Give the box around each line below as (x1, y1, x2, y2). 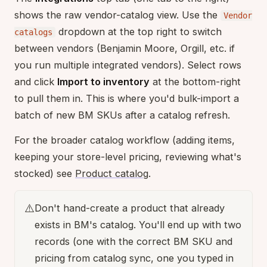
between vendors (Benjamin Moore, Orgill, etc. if (14, 42, 235, 55)
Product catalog (75, 167, 148, 180)
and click (14, 76, 57, 88)
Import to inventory (57, 76, 150, 88)
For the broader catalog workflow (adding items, (14, 134, 235, 147)
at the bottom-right (150, 76, 241, 88)
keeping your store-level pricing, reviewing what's (14, 151, 241, 163)
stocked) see (14, 167, 75, 180)
